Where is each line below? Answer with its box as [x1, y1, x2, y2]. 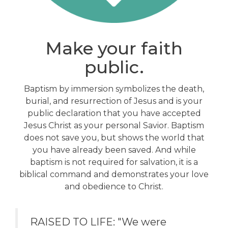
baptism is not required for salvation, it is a [30, 157, 198, 167]
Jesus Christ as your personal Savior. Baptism [24, 121, 204, 131]
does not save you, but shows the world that [23, 133, 205, 143]
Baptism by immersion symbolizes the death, [24, 84, 204, 94]
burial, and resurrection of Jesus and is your [25, 96, 203, 106]
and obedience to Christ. [65, 182, 163, 192]
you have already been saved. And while [32, 145, 196, 155]
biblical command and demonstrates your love [19, 169, 209, 180]
